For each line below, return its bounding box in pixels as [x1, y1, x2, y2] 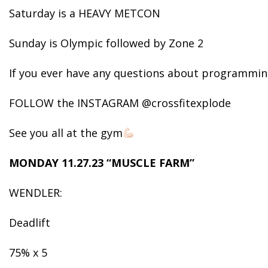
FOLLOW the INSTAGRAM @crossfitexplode [9, 96, 234, 110]
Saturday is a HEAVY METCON [9, 6, 160, 20]
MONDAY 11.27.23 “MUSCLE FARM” [9, 156, 194, 170]
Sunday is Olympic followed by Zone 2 [9, 36, 203, 50]
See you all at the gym [9, 126, 123, 140]
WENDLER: [9, 185, 62, 200]
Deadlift [9, 215, 50, 230]
